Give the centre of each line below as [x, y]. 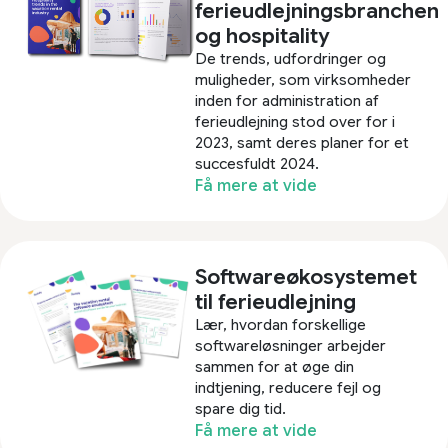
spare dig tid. [241, 408]
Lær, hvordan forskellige [281, 324]
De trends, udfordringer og [291, 58]
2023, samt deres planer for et [302, 142]
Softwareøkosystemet [306, 276]
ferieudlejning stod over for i [295, 121]
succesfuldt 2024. [257, 163]
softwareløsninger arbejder [291, 345]
